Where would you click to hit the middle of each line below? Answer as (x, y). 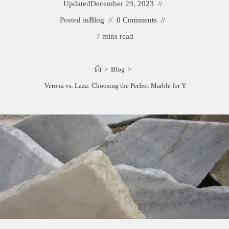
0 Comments (137, 20)
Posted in (74, 20)
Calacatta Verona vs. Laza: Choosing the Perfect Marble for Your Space (114, 86)
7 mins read (114, 36)
